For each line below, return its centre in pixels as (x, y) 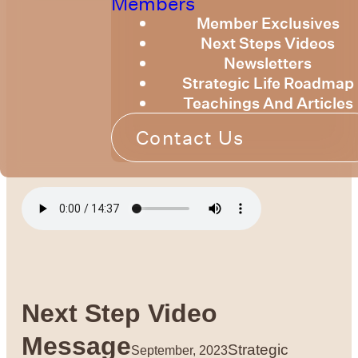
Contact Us (190, 137)
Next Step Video (120, 313)
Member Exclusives (268, 23)
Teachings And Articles (268, 103)
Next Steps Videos (268, 43)
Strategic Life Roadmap (268, 83)
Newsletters (268, 63)
